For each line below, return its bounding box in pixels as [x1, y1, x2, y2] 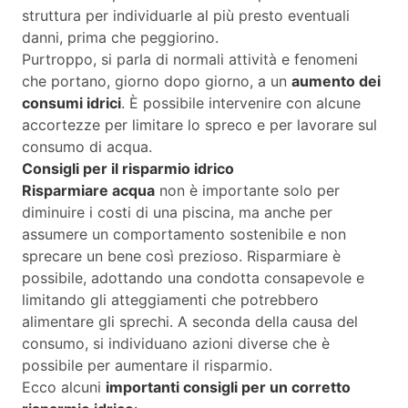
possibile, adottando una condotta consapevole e [22, 269, 364, 288]
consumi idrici [22, 94, 121, 113]
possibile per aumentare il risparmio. [22, 356, 272, 375]
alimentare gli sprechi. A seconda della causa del [22, 312, 358, 331]
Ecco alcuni [22, 378, 106, 397]
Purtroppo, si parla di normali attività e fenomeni [22, 50, 358, 69]
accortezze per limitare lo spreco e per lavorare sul [22, 116, 377, 135]
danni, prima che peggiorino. [22, 28, 219, 47]
